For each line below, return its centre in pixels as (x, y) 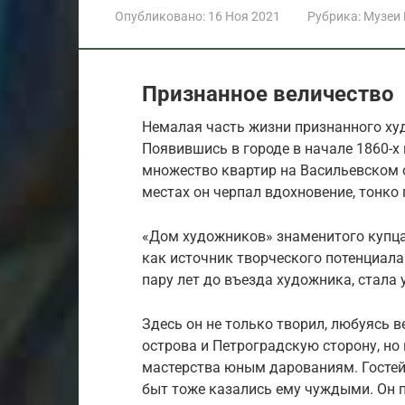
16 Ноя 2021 (244, 16)
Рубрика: (334, 16)
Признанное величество (268, 94)
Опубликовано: (160, 16)
